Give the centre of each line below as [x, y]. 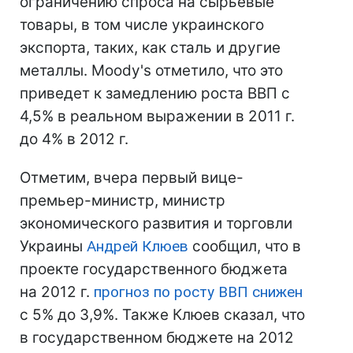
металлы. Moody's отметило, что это [151, 71]
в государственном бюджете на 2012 [157, 338]
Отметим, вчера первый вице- [132, 178]
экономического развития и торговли [156, 223]
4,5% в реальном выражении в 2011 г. [157, 116]
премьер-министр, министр [123, 201]
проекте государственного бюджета [154, 269]
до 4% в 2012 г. [74, 139]
